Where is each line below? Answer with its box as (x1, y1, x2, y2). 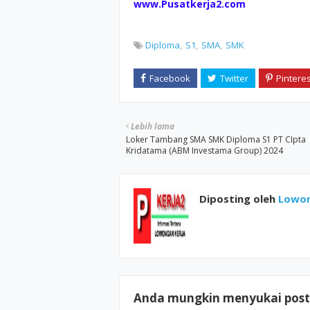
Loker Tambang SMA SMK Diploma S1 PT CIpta (126, 134, 306, 145)
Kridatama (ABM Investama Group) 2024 (126, 145, 283, 156)
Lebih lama (131, 120, 174, 132)
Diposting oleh (199, 192, 275, 206)
